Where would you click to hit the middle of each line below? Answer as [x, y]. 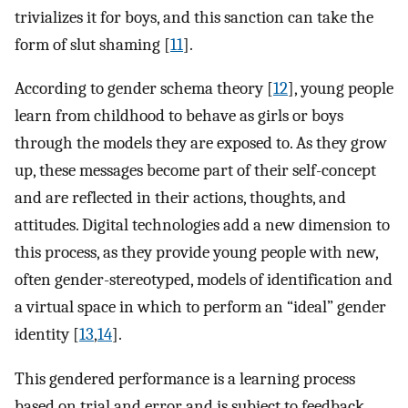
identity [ [47, 335]
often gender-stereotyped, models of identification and [204, 280]
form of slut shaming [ [92, 44]
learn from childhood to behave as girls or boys [179, 116]
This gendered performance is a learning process [185, 378]
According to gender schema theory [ [144, 89]
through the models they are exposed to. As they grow [201, 143]
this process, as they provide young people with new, [196, 253]
